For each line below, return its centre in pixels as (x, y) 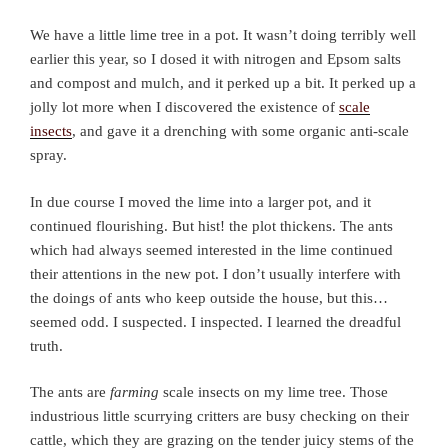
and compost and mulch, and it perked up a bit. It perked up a (223, 83)
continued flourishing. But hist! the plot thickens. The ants (211, 225)
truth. (46, 345)
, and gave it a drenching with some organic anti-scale (240, 131)
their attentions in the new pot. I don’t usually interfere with (215, 273)
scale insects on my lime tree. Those (273, 392)
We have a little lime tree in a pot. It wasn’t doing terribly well (223, 35)
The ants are (70, 392)
